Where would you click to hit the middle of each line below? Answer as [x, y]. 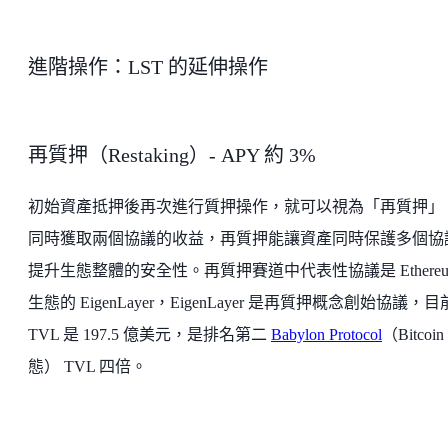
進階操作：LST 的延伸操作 [148, 67]
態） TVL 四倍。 [87, 367]
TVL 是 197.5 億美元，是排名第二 [149, 335]
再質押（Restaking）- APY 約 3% [174, 155]
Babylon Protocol [326, 335]
